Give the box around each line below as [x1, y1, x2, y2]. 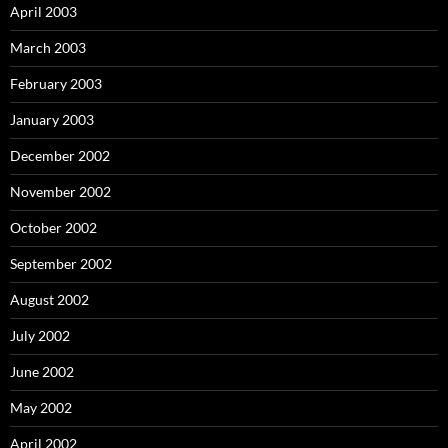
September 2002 [10, 254, 112, 272]
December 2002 [10, 146, 110, 164]
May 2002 [10, 398, 72, 416]
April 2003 [10, 2, 77, 20]
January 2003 [10, 110, 94, 128]
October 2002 [10, 218, 97, 236]
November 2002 [10, 182, 111, 200]
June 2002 [10, 362, 74, 380]
